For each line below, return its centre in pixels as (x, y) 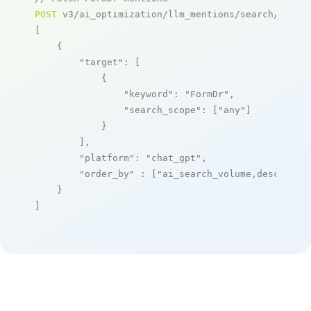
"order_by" (107, 174)
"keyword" (149, 94)
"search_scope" (162, 110)
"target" (101, 62)
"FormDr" (207, 94)
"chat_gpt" (174, 158)
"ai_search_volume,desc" (221, 174)
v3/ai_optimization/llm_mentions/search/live (179, 14)
